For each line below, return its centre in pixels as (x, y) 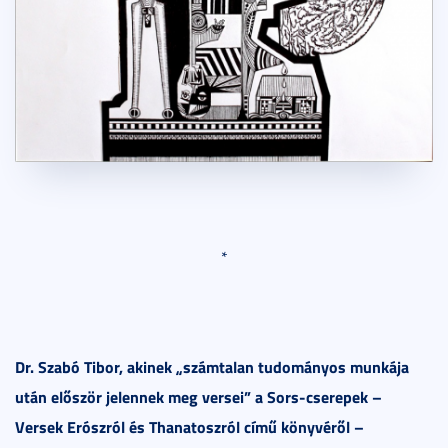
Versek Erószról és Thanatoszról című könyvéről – (189, 426)
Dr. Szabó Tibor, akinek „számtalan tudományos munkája (212, 366)
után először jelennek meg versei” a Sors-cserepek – (198, 396)
